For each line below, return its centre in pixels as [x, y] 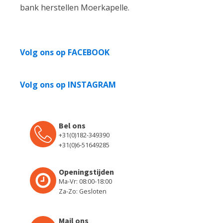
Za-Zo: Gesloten [83, 191]
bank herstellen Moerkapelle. [75, 7]
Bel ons [72, 125]
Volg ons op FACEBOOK [65, 52]
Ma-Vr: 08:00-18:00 [85, 181]
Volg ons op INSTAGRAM [68, 84]
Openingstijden [86, 171]
